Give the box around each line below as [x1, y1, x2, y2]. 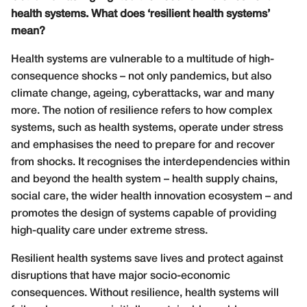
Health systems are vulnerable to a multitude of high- [11, 54, 274, 64]
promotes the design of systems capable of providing [11, 208, 276, 219]
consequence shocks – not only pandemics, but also [11, 71, 271, 82]
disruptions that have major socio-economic [11, 271, 230, 281]
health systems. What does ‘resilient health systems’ [11, 9, 270, 19]
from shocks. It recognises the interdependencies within [11, 157, 290, 167]
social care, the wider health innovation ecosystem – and [11, 191, 293, 201]
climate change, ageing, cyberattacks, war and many [11, 88, 274, 99]
